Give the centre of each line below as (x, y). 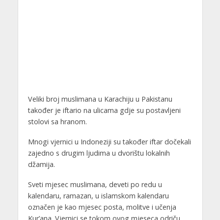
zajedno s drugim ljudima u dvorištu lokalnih (99, 153)
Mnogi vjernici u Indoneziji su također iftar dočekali (109, 142)
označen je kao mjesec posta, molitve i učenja (102, 207)
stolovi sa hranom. (57, 122)
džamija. (41, 165)
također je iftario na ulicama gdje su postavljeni (104, 110)
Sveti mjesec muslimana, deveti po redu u (95, 185)
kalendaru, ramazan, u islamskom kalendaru (98, 196)
